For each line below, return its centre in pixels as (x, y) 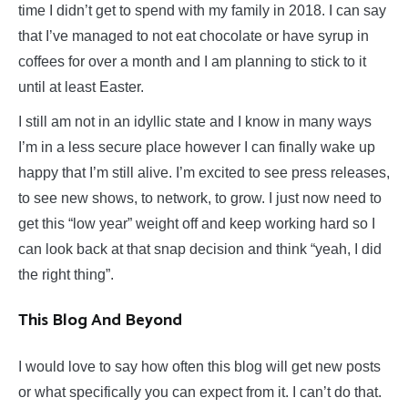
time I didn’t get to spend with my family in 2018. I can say (202, 11)
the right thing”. (66, 275)
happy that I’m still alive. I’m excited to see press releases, (204, 173)
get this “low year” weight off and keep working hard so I (197, 224)
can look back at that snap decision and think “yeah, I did (200, 250)
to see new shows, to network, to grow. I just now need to (200, 199)
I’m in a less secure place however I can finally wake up (197, 148)
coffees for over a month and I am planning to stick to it (192, 62)
